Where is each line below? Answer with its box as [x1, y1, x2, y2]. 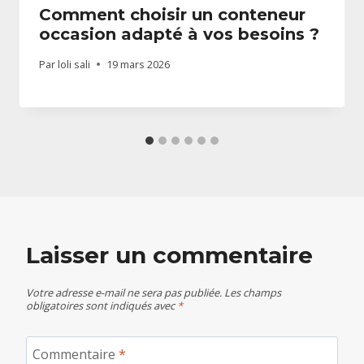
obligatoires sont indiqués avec [26, 298, 177, 314]
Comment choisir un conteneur [39, 4, 305, 24]
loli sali [58, 56, 91, 71]
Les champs [224, 285, 281, 301]
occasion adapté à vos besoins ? [39, 24, 319, 44]
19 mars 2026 [106, 56, 171, 71]
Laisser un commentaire [26, 240, 313, 269]
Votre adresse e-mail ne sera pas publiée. [26, 285, 222, 301]
